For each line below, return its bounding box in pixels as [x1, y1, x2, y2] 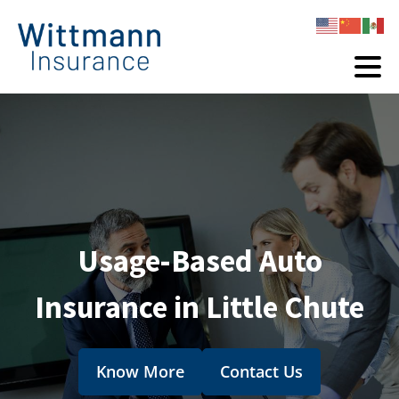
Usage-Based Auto [77, 240, 322, 281]
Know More [95, 360, 184, 382]
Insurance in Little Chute [35, 287, 364, 327]
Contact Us [220, 360, 304, 382]
